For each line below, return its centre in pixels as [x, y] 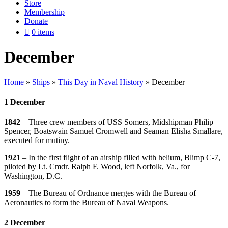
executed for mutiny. [37, 140]
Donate [36, 21]
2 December [25, 222]
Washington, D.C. [33, 176]
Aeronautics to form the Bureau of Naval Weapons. [87, 203]
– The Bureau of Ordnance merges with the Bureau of [109, 193]
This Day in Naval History [101, 82]
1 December [25, 102]
